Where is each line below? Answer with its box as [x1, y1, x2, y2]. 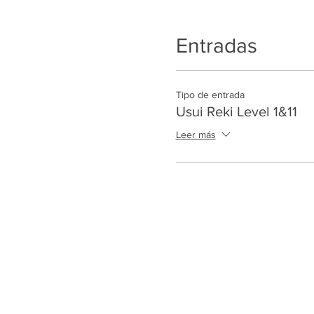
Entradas [175, 34, 257, 57]
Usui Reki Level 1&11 [175, 103, 297, 119]
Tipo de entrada [175, 88, 245, 100]
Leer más [175, 129, 216, 141]
